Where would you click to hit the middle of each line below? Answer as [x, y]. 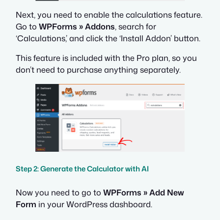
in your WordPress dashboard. [94, 204]
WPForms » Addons [77, 27]
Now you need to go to [59, 192]
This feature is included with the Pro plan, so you [106, 58]
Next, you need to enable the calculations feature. [109, 15]
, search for [136, 27]
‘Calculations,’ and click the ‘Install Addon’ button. [108, 38]
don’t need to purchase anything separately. [98, 70]
